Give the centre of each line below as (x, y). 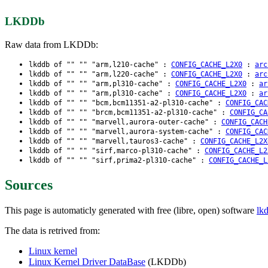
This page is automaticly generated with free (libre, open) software (131, 210)
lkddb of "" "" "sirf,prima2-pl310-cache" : (119, 160)
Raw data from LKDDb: (51, 44)
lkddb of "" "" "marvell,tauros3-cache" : (115, 141)
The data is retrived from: (52, 230)
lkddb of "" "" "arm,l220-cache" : (100, 74)
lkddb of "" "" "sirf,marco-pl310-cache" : (117, 150)
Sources (29, 185)
